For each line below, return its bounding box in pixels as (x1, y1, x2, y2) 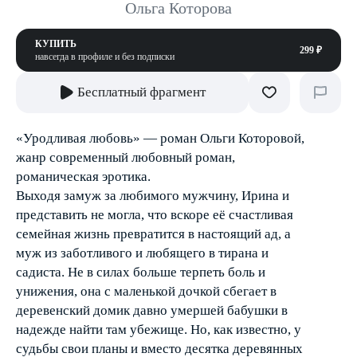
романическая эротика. (16, 169, 151, 184)
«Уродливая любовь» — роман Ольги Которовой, (16, 131, 304, 146)
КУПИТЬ (35, 38, 76, 49)
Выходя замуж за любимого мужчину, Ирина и (16, 188, 289, 203)
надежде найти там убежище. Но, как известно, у (16, 322, 301, 337)
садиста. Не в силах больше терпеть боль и (16, 265, 265, 280)
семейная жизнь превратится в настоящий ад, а (16, 226, 291, 241)
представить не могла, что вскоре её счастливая (16, 207, 293, 222)
